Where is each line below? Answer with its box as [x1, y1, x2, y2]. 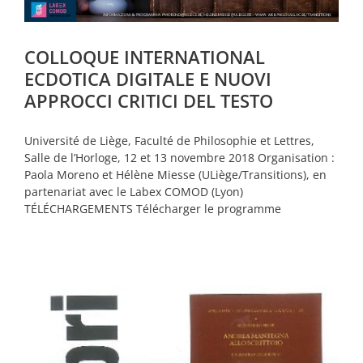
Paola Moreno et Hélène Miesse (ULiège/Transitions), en [24, 167, 327, 183]
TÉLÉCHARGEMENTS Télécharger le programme [24, 201, 281, 217]
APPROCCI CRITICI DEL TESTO [24, 88, 273, 113]
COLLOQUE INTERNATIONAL [24, 45, 265, 70]
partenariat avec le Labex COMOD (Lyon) [24, 184, 243, 200]
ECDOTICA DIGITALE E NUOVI [24, 66, 271, 92]
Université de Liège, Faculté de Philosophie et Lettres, [24, 133, 314, 149]
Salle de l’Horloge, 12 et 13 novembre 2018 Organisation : [24, 150, 335, 166]
